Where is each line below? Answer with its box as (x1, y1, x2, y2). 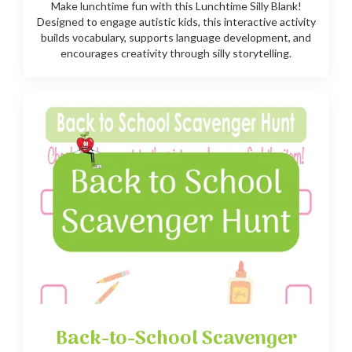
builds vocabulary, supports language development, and (41, 31, 311, 45)
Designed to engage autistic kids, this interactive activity (36, 15, 316, 29)
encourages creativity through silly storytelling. (60, 46, 291, 60)
